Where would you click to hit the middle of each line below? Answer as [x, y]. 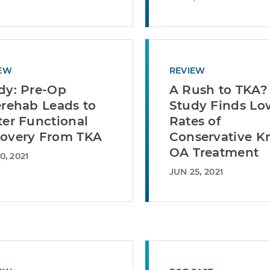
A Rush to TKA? [218, 90]
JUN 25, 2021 [196, 172]
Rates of [195, 121]
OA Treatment [214, 152]
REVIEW [187, 71]
